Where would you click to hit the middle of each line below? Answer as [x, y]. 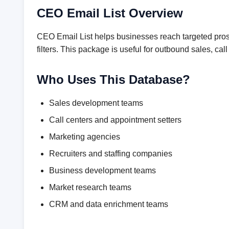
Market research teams [90, 187]
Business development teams [102, 170]
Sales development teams [96, 103]
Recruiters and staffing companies [111, 154]
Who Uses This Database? [113, 79]
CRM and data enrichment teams [109, 204]
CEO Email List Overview [110, 13]
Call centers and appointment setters [115, 120]
